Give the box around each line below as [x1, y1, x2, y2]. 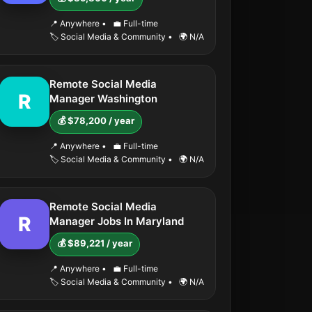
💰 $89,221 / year [57, 237, 132, 249]
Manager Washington [49, 92, 157, 105]
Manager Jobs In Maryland [49, 214, 184, 228]
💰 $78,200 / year [57, 115, 134, 126]
